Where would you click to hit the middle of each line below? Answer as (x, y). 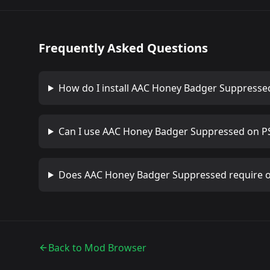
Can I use (80, 131)
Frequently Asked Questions (123, 48)
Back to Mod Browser (97, 247)
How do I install (95, 88)
